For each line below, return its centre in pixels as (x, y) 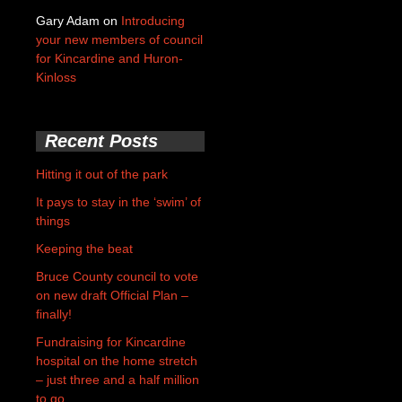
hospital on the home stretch (117, 360)
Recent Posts (101, 140)
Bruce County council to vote (117, 276)
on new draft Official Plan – (112, 295)
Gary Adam (68, 20)
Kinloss (56, 77)
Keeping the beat (84, 248)
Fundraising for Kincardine (111, 341)
